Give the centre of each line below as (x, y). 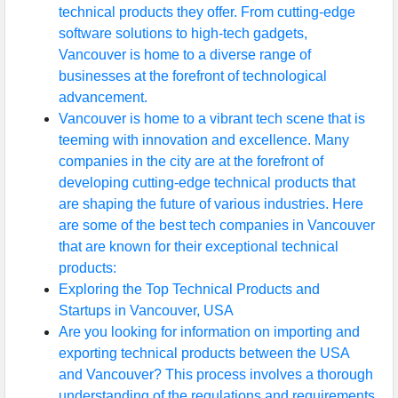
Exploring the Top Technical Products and (189, 289)
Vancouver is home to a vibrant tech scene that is (212, 118)
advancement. (103, 97)
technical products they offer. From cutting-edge (207, 12)
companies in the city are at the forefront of (191, 161)
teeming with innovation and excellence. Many (204, 139)
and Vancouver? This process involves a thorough (216, 374)
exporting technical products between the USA (204, 353)
